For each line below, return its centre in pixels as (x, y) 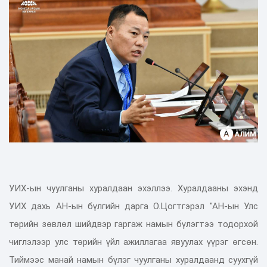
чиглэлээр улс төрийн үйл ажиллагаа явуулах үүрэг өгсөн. (133, 242)
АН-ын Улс (235, 206)
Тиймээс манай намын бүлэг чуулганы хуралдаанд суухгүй (133, 260)
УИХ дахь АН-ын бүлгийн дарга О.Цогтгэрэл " (111, 206)
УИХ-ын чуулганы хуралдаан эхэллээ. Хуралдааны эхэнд (133, 188)
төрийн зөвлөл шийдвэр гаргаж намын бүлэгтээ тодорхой (133, 224)
